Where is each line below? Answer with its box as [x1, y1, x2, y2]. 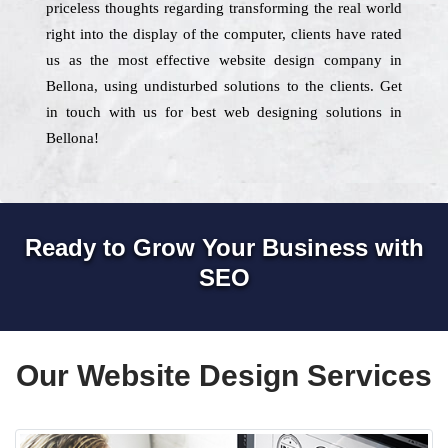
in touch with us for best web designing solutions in [46, 104, 402, 120]
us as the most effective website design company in [46, 52, 402, 68]
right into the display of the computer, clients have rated [46, 26, 402, 42]
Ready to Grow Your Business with [24, 234, 424, 261]
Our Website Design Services [16, 359, 432, 392]
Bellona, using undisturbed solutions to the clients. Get [46, 78, 402, 94]
